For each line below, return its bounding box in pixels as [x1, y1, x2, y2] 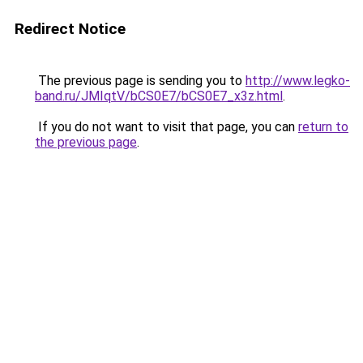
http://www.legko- [246, 73, 350, 88]
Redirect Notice [15, 19, 126, 38]
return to [298, 119, 348, 135]
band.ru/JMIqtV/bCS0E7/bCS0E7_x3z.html [35, 88, 283, 104]
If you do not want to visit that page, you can [35, 119, 298, 135]
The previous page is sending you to [35, 73, 246, 88]
